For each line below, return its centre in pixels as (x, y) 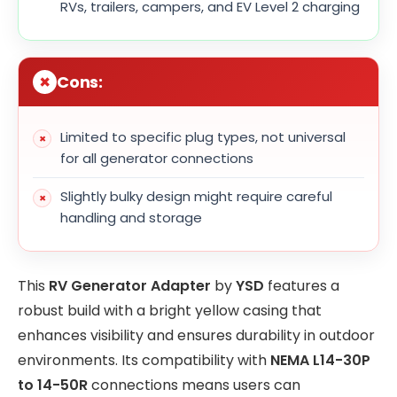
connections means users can (194, 385)
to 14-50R (53, 385)
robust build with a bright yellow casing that (170, 310)
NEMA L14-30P (320, 360)
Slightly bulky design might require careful (196, 197)
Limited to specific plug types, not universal (203, 137)
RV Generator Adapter (130, 285)
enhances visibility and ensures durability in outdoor (196, 335)
